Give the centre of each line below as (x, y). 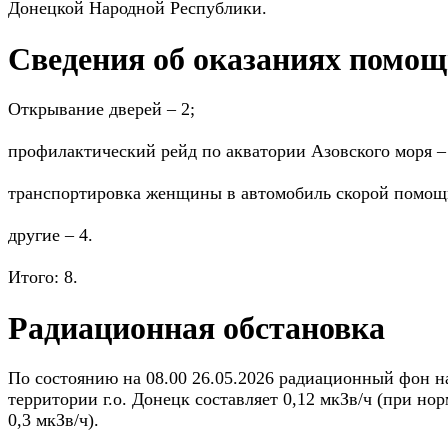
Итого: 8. (43, 277)
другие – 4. (50, 235)
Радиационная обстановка (196, 327)
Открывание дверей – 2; (101, 109)
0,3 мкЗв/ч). (53, 419)
